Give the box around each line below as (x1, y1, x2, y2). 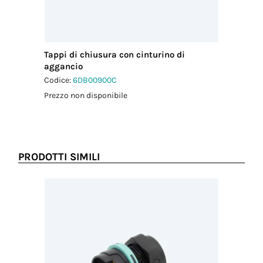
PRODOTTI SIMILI (18, 150, 100, 163)
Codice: (44, 75, 73, 85)
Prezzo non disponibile (44, 90, 128, 100)
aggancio (44, 61, 83, 72)
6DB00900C (73, 75, 117, 85)
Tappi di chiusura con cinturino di (44, 49, 186, 60)
